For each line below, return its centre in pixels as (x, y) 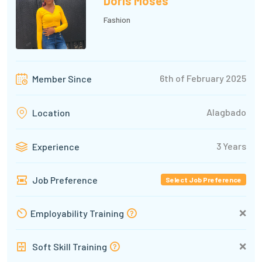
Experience (55, 147)
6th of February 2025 (203, 78)
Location (50, 113)
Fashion (117, 20)
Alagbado (226, 112)
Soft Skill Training (70, 247)
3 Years (231, 146)
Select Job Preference (204, 180)
